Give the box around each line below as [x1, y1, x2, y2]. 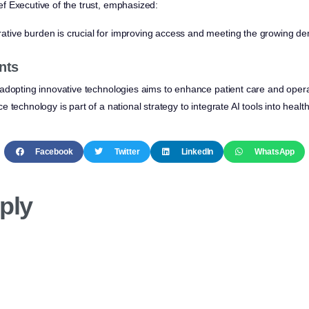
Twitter [114, 146, 140, 157]
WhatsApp [255, 146, 295, 157]
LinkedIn [181, 146, 214, 157]
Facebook [34, 146, 73, 157]
